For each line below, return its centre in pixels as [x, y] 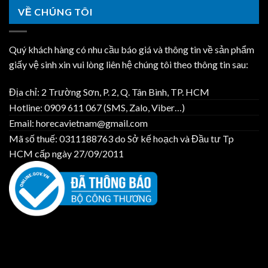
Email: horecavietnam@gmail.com [78, 123]
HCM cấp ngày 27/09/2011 [66, 153]
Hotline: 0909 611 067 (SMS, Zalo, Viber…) [97, 107]
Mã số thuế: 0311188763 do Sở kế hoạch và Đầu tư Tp [121, 138]
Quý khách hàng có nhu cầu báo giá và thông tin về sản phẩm [132, 49]
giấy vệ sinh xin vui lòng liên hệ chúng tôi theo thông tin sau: [129, 64]
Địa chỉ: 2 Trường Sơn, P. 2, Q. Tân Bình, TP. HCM [109, 92]
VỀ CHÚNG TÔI [55, 12]
